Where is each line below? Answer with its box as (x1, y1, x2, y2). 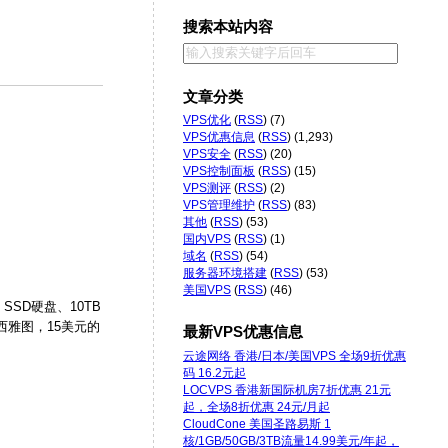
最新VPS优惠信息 (183, 323, 303, 341)
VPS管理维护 (183, 198, 255, 213)
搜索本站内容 (183, 18, 273, 36)
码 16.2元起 (183, 365, 246, 380)
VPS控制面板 (183, 164, 255, 179)
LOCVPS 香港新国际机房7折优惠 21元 (183, 382, 391, 397)
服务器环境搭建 (183, 266, 267, 281)
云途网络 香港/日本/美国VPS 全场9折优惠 (183, 348, 406, 363)
